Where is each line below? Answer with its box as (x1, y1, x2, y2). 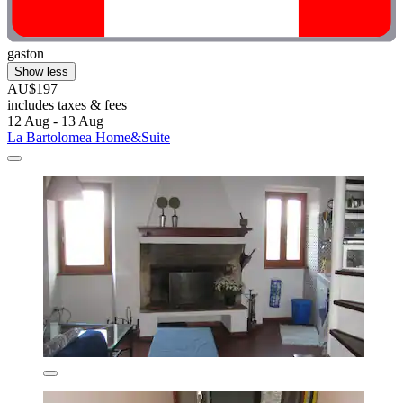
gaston (7, 45, 44, 61)
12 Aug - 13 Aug (7, 112, 103, 129)
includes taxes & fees (7, 96, 127, 112)
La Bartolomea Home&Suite (7, 129, 170, 145)
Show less (14, 64, 68, 78)
